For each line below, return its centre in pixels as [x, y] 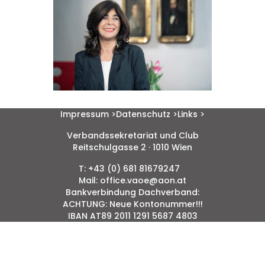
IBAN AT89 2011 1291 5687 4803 [132, 216]
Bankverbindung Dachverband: [132, 193]
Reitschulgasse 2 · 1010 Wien [132, 148]
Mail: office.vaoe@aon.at [132, 181]
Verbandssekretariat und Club [132, 136]
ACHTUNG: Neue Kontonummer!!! [132, 204]
